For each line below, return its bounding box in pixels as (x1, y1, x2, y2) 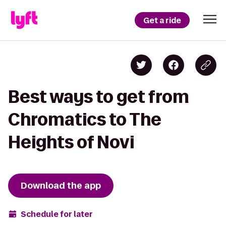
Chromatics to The (8, 110, 161, 129)
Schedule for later (21, 208, 93, 219)
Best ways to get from (8, 87, 189, 106)
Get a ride (143, 15, 181, 26)
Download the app (21, 180, 101, 192)
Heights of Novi (8, 133, 134, 151)
